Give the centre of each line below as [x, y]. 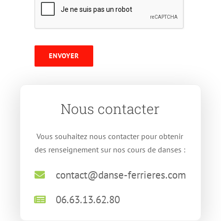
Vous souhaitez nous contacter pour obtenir [110, 136]
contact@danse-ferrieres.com [121, 175]
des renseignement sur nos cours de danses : [110, 149]
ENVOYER [64, 55]
